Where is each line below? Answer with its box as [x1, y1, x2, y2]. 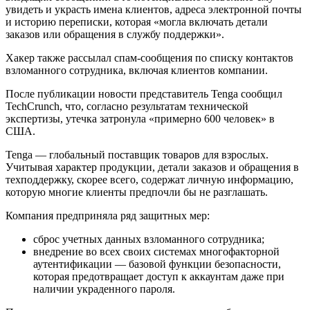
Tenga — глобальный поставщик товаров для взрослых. [6, 149, 268, 161]
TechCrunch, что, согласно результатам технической [6, 100, 248, 113]
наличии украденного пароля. [33, 283, 175, 295]
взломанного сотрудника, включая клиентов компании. [6, 64, 268, 77]
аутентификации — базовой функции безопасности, [33, 258, 281, 271]
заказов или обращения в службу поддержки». [6, 28, 224, 41]
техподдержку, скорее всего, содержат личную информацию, [6, 174, 293, 186]
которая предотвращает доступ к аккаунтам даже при [33, 271, 284, 283]
